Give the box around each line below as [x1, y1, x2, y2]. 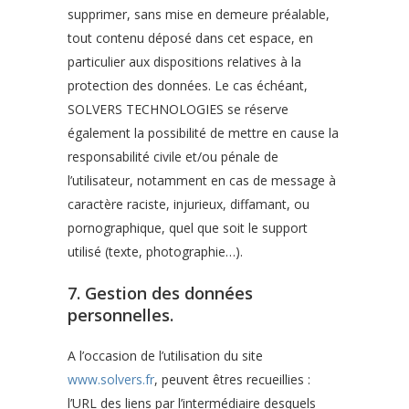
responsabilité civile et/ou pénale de [68, 148, 278, 165]
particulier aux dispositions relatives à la [68, 53, 301, 70]
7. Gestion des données [68, 282, 253, 304]
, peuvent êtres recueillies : [154, 371, 310, 388]
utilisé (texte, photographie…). [68, 243, 243, 260]
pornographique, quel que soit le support [68, 219, 308, 236]
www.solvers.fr [68, 371, 154, 388]
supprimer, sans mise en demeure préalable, [68, 5, 330, 23]
